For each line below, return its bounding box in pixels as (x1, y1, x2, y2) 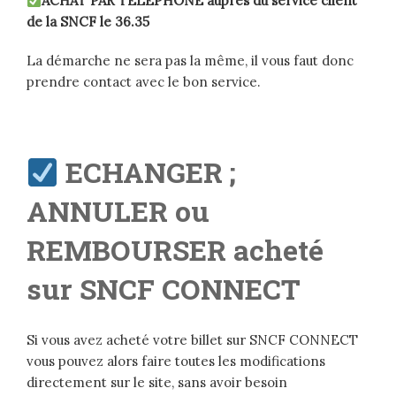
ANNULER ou (27, 192, 209, 231)
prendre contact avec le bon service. (27, 73, 261, 91)
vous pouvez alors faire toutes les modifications (27, 353, 325, 370)
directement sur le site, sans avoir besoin (27, 374, 287, 392)
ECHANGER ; (65, 153, 237, 192)
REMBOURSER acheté (27, 231, 324, 270)
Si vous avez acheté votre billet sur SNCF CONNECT (27, 331, 358, 349)
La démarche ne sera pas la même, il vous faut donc (27, 52, 354, 70)
